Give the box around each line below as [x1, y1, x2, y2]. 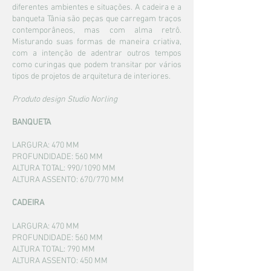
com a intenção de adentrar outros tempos [12, 48, 181, 59]
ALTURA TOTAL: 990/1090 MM [12, 163, 116, 174]
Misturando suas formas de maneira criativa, [12, 37, 181, 47]
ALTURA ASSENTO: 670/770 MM [12, 175, 124, 185]
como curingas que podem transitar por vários [12, 60, 181, 70]
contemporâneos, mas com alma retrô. [12, 25, 181, 36]
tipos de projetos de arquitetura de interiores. [12, 71, 171, 82]
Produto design [12, 94, 67, 105]
